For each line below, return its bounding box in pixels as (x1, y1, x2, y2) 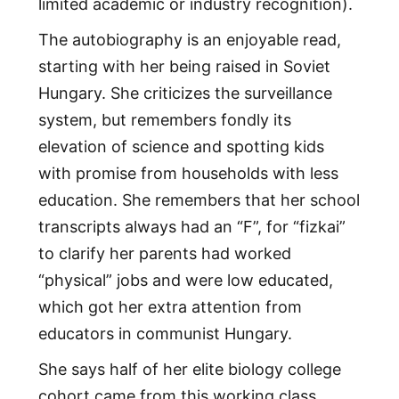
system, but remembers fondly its (37, 110, 291, 130)
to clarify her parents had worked (37, 244, 291, 264)
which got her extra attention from (37, 297, 302, 317)
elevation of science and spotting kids (37, 137, 324, 157)
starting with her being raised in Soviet (37, 57, 330, 77)
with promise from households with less (37, 164, 338, 183)
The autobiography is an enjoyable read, (37, 30, 341, 50)
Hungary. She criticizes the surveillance (37, 84, 332, 103)
